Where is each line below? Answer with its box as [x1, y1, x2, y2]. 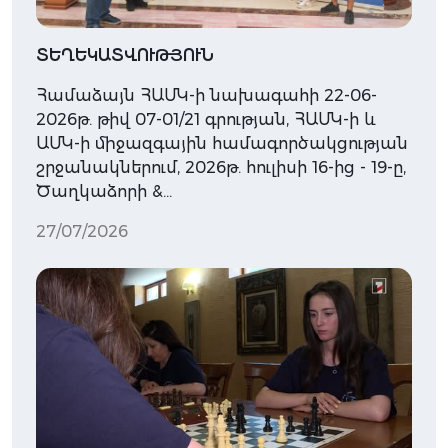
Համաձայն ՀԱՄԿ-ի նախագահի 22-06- [36, 85, 377, 105]
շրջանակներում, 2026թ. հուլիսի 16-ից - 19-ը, [36, 157, 406, 177]
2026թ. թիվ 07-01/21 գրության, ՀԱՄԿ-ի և [36, 109, 376, 129]
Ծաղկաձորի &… [36, 181, 172, 201]
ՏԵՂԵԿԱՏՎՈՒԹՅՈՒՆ [36, 45, 214, 65]
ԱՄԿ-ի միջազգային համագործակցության [36, 133, 408, 153]
